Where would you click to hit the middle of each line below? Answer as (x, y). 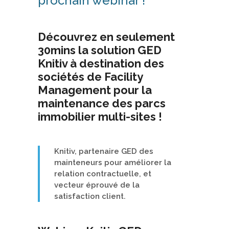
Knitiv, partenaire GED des (104, 151)
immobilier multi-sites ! (100, 116)
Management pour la (95, 90)
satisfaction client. (90, 196)
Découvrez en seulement (106, 37)
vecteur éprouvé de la (97, 185)
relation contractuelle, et (103, 174)
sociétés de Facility (90, 76)
